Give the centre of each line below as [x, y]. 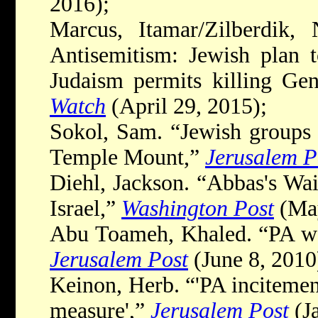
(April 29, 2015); [186, 106]
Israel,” [86, 209]
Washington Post [198, 209]
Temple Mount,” [127, 158]
